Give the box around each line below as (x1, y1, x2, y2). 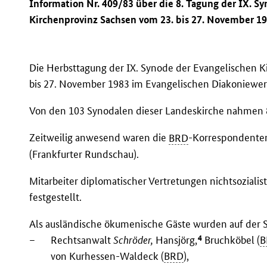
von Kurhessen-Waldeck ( (51, 250, 164, 263)
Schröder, (113, 234, 154, 247)
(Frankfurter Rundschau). (29, 147, 139, 160)
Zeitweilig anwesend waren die (29, 131, 169, 144)
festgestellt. (29, 190, 82, 203)
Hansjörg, (153, 234, 198, 247)
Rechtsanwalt (51, 234, 114, 247)
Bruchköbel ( (202, 234, 260, 247)
